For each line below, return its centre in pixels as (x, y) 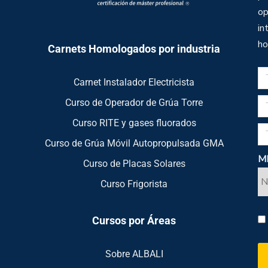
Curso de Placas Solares (134, 163)
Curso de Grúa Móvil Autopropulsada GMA (134, 143)
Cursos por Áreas (134, 220)
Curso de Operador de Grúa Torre (134, 102)
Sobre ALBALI (134, 254)
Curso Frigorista (134, 184)
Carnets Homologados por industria (134, 48)
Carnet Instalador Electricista (134, 82)
